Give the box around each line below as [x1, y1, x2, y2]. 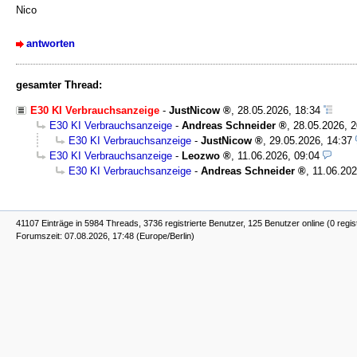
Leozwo [182, 150, 220, 163]
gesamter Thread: [16, 78, 102, 91]
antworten [26, 37, 75, 49]
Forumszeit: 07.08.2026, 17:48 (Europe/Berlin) [16, 230, 194, 241]
